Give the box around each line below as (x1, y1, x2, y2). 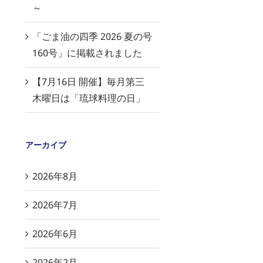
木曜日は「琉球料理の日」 (32, 92, 146, 105)
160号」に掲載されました (32, 46, 143, 60)
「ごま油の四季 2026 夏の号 (32, 30, 153, 43)
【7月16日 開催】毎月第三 (32, 75, 145, 89)
